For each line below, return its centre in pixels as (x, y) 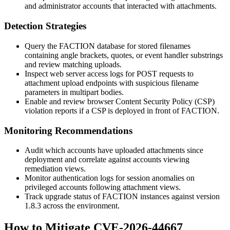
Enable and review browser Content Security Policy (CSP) (120, 101)
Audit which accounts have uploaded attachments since (114, 150)
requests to (175, 73)
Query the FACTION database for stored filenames (108, 46)
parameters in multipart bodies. (74, 92)
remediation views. (55, 169)
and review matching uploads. (73, 64)
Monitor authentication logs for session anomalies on (110, 178)
